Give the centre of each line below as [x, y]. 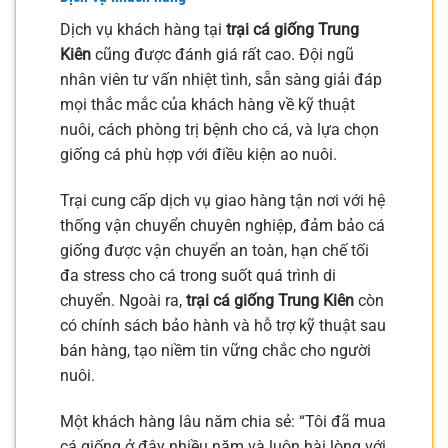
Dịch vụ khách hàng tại [143, 30]
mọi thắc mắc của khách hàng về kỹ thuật [207, 105]
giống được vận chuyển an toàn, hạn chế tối [214, 250]
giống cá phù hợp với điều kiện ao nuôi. [198, 155]
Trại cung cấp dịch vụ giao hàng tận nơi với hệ [222, 200]
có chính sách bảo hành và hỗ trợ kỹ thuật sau [223, 325]
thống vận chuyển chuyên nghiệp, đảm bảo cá [222, 225]
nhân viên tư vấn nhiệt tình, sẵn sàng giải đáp [221, 80]
